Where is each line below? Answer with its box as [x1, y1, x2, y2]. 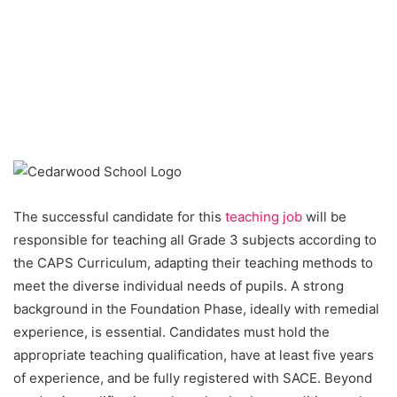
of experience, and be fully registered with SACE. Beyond [13, 369, 372, 386]
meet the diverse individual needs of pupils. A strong [13, 276, 344, 294]
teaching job [225, 207, 302, 225]
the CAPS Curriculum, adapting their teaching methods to [13, 253, 373, 271]
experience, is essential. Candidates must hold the [13, 323, 330, 340]
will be [302, 207, 346, 225]
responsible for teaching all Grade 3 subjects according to [13, 230, 377, 248]
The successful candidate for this [13, 207, 225, 225]
